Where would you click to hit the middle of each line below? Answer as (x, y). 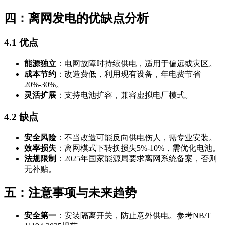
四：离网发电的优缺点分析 (76, 18)
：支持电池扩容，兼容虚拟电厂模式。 (125, 95)
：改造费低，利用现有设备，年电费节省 (129, 74)
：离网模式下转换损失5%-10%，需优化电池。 (138, 148)
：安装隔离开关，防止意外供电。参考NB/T (134, 216)
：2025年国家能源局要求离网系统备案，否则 (137, 159)
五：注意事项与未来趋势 (70, 193)
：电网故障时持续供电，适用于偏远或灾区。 (137, 63)
